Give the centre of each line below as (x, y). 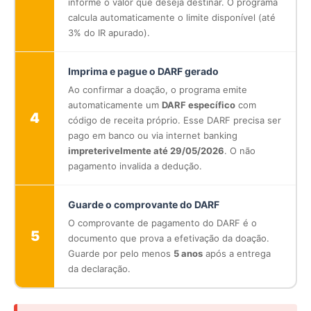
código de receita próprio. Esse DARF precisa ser (175, 120)
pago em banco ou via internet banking (153, 135)
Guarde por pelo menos (121, 253)
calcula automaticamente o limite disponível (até (172, 17)
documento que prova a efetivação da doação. (169, 238)
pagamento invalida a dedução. (135, 166)
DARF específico (199, 104)
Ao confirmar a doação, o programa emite (158, 89)
